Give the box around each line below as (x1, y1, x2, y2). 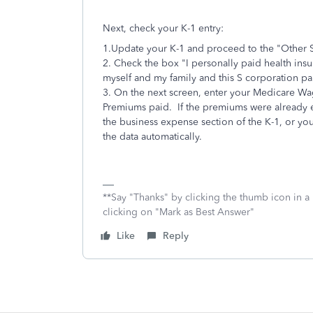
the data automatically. (103, 131, 205, 143)
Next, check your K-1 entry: (103, 22, 224, 34)
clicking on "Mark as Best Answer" (103, 206, 254, 218)
